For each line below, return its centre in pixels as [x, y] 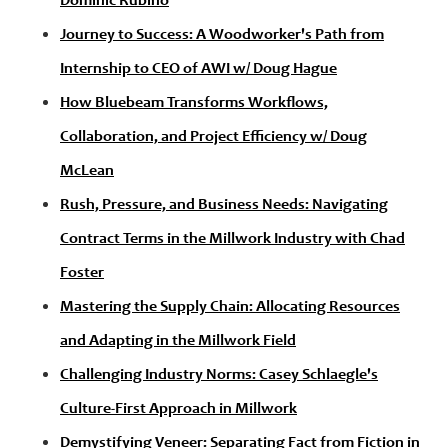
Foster [82, 273]
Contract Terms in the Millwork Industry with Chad [232, 239]
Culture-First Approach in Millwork [178, 409]
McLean [87, 171]
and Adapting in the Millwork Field [178, 341]
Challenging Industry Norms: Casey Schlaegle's [219, 375]
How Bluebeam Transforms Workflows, [194, 103]
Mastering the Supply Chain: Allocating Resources [230, 307]
